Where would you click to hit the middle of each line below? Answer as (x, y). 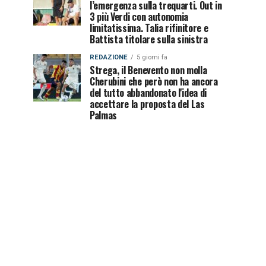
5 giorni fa (152, 57)
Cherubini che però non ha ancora (154, 81)
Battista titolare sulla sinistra (149, 39)
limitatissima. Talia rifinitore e (149, 28)
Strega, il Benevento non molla (148, 70)
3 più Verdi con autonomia (139, 17)
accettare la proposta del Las (147, 104)
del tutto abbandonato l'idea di (148, 93)
